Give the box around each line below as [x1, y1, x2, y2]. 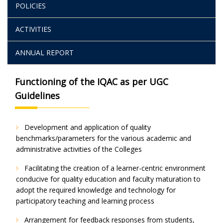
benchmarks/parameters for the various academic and [16, 133, 191, 143]
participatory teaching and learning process [16, 196, 154, 206]
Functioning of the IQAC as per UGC [15, 76, 168, 88]
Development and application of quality [22, 122, 151, 132]
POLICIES [15, 1, 46, 11]
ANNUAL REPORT [15, 48, 74, 58]
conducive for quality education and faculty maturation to [16, 174, 201, 184]
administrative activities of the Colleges [16, 144, 142, 154]
